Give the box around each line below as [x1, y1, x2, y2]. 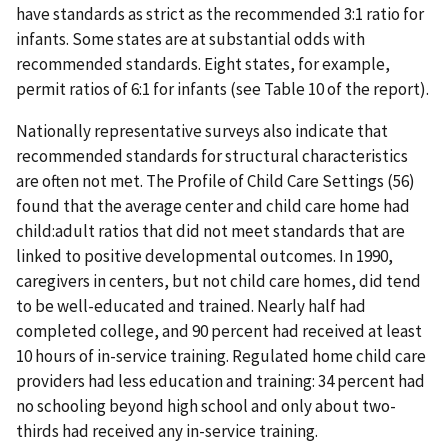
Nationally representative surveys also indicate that [16, 119, 388, 142]
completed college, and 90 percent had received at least [16, 319, 422, 342]
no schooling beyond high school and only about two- [16, 394, 396, 417]
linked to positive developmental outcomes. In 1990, [16, 244, 393, 267]
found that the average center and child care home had [16, 194, 410, 217]
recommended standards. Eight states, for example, [16, 52, 390, 75]
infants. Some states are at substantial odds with [16, 27, 365, 50]
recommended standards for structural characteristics [16, 144, 408, 167]
